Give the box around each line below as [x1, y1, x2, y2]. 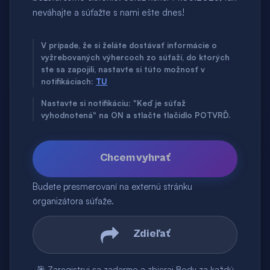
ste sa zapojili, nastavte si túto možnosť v [41, 64, 206, 75]
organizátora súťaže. [33, 195, 115, 207]
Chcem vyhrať [99, 151, 171, 165]
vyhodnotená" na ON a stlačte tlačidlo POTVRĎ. [41, 110, 231, 121]
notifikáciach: [41, 77, 94, 87]
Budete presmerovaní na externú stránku [33, 181, 193, 193]
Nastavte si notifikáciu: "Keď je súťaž [41, 98, 186, 108]
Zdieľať [133, 227, 171, 240]
